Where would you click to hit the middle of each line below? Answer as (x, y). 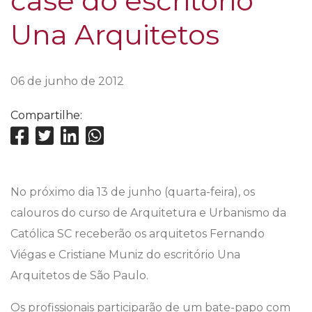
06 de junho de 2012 (67, 81)
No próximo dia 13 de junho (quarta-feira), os (133, 192)
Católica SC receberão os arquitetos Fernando (138, 234)
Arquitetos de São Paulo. (79, 276)
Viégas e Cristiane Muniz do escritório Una (125, 255)
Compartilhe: (46, 116)
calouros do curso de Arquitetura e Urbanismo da (148, 213)
